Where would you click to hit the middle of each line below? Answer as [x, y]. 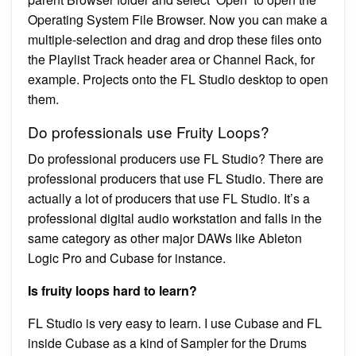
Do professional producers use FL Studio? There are [176, 158]
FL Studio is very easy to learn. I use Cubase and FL [175, 323]
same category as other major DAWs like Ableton [165, 238]
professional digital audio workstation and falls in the [175, 218]
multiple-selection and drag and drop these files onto [175, 39]
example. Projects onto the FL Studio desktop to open [178, 79]
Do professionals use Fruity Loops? [149, 131]
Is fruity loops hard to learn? [112, 290]
